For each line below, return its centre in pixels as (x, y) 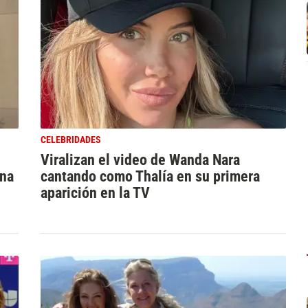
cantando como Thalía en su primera (150, 176)
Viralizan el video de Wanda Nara (140, 159)
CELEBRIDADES (70, 140)
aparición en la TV (95, 192)
